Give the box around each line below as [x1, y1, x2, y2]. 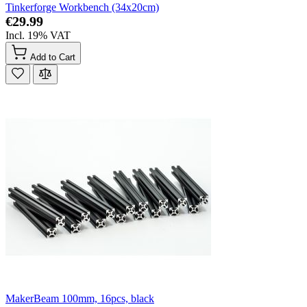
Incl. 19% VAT [5, 29, 71, 41]
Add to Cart [30, 51, 75, 62]
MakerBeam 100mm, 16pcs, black [5, 292, 154, 304]
